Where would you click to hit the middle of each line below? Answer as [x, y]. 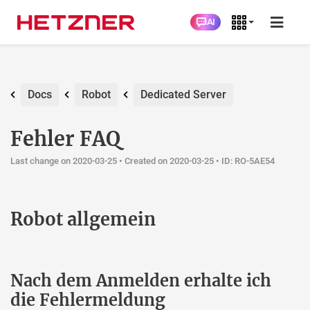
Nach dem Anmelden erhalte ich [141, 281]
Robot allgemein [83, 219]
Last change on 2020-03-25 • [67, 161]
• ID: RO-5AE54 [244, 161]
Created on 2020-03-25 [169, 161]
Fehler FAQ [65, 139]
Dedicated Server [183, 94]
